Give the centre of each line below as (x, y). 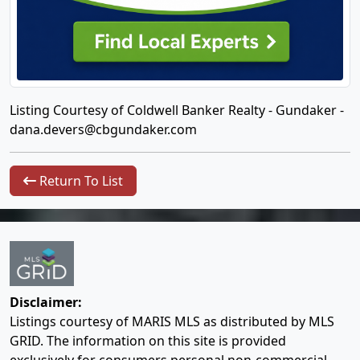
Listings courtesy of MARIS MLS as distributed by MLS (172, 322)
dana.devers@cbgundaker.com (103, 129)
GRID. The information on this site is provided (148, 341)
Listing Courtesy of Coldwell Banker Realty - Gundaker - (177, 110)
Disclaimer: (46, 303)
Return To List (80, 181)
